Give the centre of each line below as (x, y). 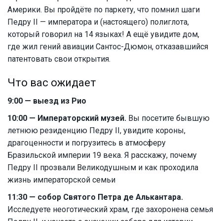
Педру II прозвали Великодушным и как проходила (103, 168)
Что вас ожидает (52, 83)
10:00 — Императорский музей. (67, 118)
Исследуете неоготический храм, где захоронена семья (110, 210)
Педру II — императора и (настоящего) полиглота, (98, 22)
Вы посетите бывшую (168, 118)
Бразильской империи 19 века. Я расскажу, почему (102, 155)
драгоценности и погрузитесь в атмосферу (87, 143)
